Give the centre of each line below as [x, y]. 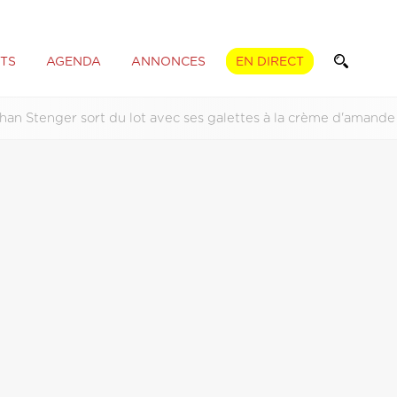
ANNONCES [168, 62]
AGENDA [73, 62]
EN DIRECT [269, 62]
